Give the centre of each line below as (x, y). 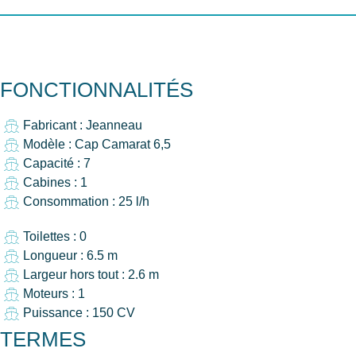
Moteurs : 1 (54, 294)
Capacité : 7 (56, 163)
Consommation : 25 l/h (86, 201)
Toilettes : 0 (54, 236)
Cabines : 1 (55, 182)
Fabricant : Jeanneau (82, 125)
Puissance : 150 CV (79, 313)
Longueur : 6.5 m (70, 255)
